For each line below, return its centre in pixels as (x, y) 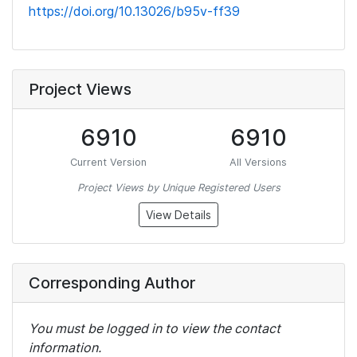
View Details (178, 215)
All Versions (258, 162)
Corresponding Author (112, 283)
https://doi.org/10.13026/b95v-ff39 (134, 11)
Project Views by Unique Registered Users (178, 188)
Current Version (108, 162)
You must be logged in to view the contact (155, 328)
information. (65, 347)
